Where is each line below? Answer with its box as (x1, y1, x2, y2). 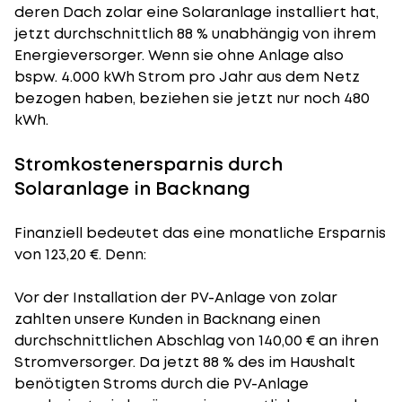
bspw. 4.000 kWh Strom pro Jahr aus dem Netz (14, 66, 360, 87)
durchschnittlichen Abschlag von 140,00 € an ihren (14, 330, 379, 351)
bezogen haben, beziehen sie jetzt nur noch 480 (14, 88, 370, 109)
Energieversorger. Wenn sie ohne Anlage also (14, 45, 344, 66)
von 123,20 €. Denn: (14, 244, 146, 265)
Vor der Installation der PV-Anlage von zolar (14, 287, 337, 308)
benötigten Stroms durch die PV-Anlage (14, 373, 309, 394)
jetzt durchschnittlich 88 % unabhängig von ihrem (14, 23, 376, 44)
